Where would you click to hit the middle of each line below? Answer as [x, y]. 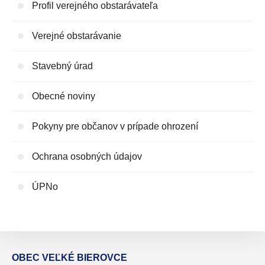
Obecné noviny [64, 96]
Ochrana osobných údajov [87, 157]
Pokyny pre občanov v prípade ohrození [115, 127]
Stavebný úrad [62, 66]
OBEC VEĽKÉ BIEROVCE [70, 258]
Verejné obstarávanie [77, 36]
